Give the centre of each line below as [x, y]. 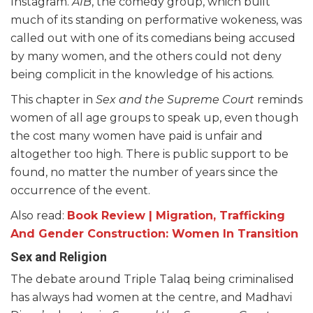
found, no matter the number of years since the [144, 173]
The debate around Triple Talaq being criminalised [152, 279]
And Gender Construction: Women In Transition [154, 234]
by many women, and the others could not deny [146, 57]
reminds [278, 100]
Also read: [39, 216]
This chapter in [53, 100]
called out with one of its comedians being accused [153, 38]
